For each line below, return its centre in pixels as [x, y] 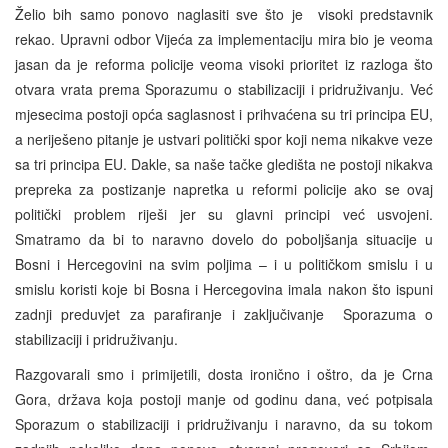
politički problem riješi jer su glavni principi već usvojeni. [224, 214]
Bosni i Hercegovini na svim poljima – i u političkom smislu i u [224, 264]
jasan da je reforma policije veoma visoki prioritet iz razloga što [224, 64]
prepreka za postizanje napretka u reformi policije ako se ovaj [224, 189]
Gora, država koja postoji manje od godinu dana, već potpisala [224, 399]
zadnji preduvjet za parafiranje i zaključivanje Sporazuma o [224, 314]
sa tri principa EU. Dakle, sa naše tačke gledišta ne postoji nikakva [224, 164]
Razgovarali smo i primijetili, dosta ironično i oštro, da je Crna [224, 374]
